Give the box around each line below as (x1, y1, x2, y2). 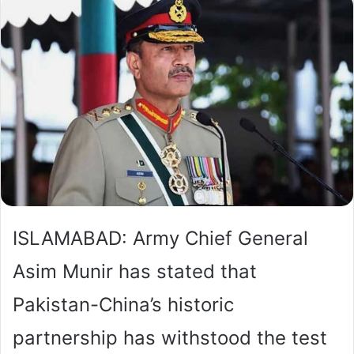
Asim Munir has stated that (13, 259, 257, 283)
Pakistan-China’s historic (13, 292, 234, 316)
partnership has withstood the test (13, 326, 327, 349)
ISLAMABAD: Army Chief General (13, 226, 308, 250)
